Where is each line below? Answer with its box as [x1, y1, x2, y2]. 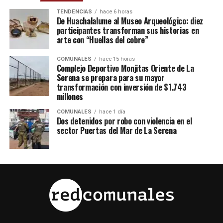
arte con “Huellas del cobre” [56, 34, 148, 46]
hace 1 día [99, 109, 125, 115]
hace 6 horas [99, 8, 132, 15]
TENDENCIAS [56, 8, 92, 15]
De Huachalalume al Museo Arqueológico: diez [56, 15, 203, 27]
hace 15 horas [99, 56, 135, 62]
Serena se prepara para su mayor [56, 72, 165, 84]
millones [56, 91, 84, 103]
